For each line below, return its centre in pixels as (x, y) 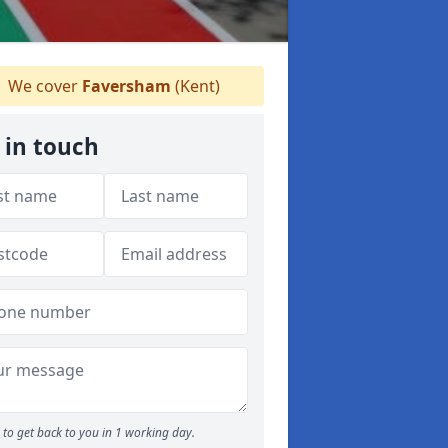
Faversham (126, 86)
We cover (43, 86)
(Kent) (195, 86)
